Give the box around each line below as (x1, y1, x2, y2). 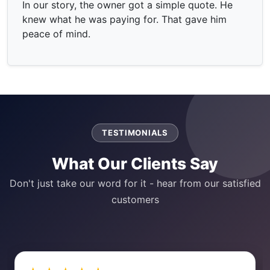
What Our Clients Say (52, 153, 218, 173)
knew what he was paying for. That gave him (22, 13, 227, 25)
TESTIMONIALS (102, 127, 168, 137)
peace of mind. (22, 27, 90, 40)
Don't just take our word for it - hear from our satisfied (9, 177, 261, 189)
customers (111, 193, 159, 206)
